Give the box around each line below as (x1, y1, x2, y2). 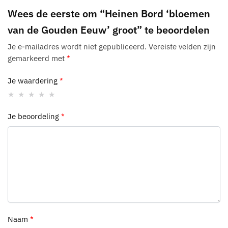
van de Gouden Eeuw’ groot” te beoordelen (8, 22, 210, 37)
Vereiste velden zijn (149, 41, 216, 51)
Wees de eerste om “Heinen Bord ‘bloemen (8, 6, 210, 20)
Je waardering (8, 75, 60, 85)
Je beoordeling (8, 111, 61, 122)
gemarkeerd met (8, 53, 67, 63)
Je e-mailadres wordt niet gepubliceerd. (8, 41, 147, 51)
